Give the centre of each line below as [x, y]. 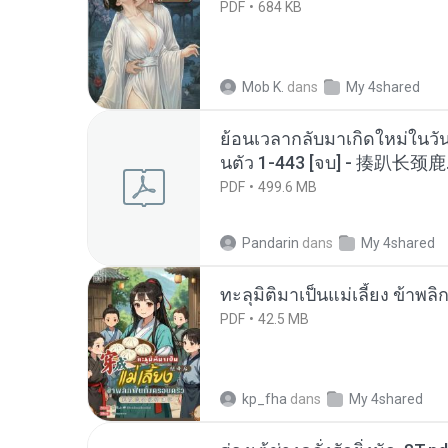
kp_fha [264, 399]
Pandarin [270, 243]
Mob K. [263, 87]
